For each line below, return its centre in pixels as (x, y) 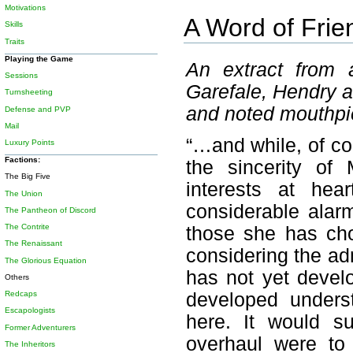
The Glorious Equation (46, 260)
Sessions (22, 76)
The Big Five (28, 176)
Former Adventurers (41, 327)
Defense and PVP (38, 109)
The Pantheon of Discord (51, 210)
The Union (24, 193)
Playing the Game (39, 58)
